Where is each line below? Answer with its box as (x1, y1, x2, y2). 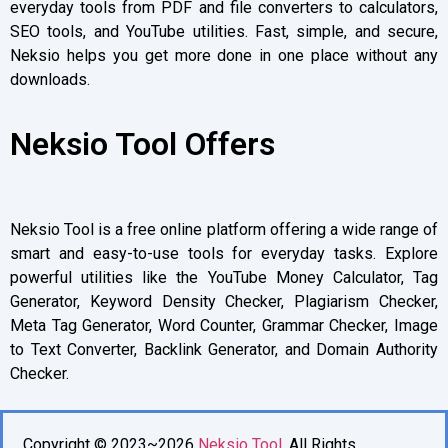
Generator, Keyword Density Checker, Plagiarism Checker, (10, 292, 438, 312)
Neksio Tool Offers (10, 124, 275, 163)
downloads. (10, 70, 90, 90)
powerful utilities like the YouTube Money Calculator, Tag (10, 268, 438, 288)
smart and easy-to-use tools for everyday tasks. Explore (10, 244, 438, 264)
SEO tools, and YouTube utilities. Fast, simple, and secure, (10, 22, 438, 42)
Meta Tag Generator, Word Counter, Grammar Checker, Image (10, 316, 438, 336)
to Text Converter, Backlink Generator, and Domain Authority (10, 340, 438, 360)
